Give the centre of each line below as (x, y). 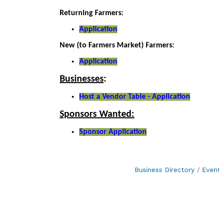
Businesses (82, 79)
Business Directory (164, 170)
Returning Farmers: (91, 13)
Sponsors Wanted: (97, 114)
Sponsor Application (113, 132)
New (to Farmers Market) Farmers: (117, 45)
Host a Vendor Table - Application (135, 97)
